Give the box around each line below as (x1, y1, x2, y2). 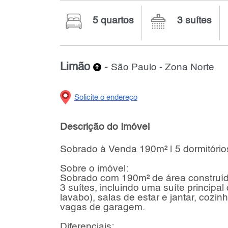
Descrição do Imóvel (60, 122, 150, 132)
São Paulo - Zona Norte (110, 63, 214, 72)
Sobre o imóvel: (60, 164, 128, 174)
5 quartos (92, 15, 134, 25)
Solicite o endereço (74, 94, 137, 101)
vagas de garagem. (60, 203, 145, 213)
